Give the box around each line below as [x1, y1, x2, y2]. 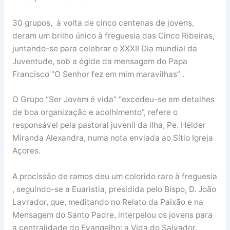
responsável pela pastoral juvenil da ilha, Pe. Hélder [12, 120, 206, 130]
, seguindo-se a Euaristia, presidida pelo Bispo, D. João [12, 184, 216, 195]
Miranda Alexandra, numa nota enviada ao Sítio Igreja [12, 133, 213, 143]
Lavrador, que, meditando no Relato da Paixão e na [12, 197, 203, 207]
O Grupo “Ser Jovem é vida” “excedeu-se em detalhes [12, 94, 215, 105]
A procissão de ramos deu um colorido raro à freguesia [12, 171, 217, 182]
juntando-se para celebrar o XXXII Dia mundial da [12, 43, 197, 53]
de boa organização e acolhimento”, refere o [12, 107, 178, 118]
